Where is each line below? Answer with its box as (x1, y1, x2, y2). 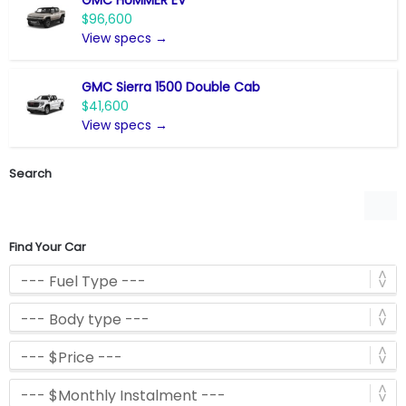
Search (9, 164, 52, 182)
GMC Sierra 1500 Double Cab (82, 77, 260, 96)
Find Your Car (9, 237, 86, 256)
